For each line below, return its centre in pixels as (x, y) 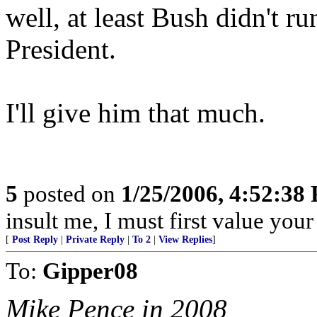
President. (61, 49)
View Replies (185, 240)
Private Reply (95, 240)
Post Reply (35, 240)
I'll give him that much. (136, 113)
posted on (69, 194)
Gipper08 (90, 271)
